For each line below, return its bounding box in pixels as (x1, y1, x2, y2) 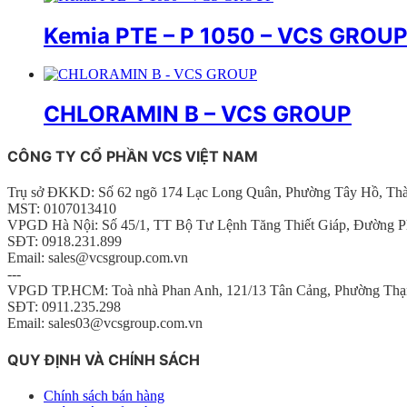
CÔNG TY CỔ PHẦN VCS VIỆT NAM (7, 146, 258, 165)
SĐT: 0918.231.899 (7, 233, 122, 249)
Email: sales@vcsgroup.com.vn (7, 249, 188, 265)
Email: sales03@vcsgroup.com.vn (7, 314, 203, 331)
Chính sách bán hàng (44, 388, 164, 404)
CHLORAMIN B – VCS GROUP (44, 101, 352, 128)
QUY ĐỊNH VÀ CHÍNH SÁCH (7, 351, 200, 370)
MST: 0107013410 (7, 200, 116, 216)
